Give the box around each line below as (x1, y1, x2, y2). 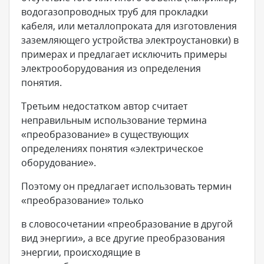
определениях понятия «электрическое (21, 142, 203, 156)
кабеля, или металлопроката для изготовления (21, 19, 237, 33)
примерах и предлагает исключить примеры (21, 48, 227, 61)
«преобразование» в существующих (21, 128, 189, 141)
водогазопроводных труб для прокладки (21, 5, 208, 19)
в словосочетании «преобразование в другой (21, 217, 233, 231)
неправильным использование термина (21, 114, 207, 127)
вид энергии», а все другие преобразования (21, 232, 225, 245)
